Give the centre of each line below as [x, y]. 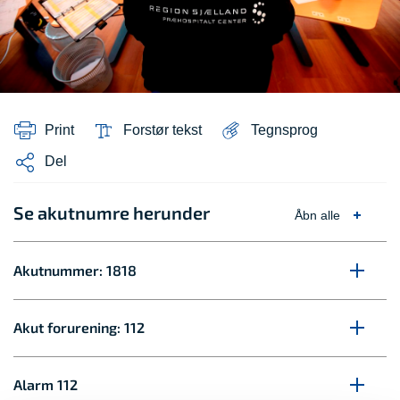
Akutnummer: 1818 [75, 270]
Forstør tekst [162, 130]
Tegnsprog [284, 130]
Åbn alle [317, 215]
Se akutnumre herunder [112, 212]
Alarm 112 [46, 384]
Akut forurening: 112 [79, 327]
